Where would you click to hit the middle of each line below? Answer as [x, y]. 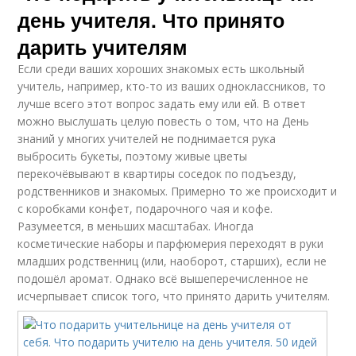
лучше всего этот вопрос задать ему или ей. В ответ [162, 104]
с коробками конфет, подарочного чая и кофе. [145, 209]
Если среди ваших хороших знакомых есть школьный [161, 69]
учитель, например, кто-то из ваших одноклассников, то [172, 87]
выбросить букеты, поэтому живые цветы [133, 157]
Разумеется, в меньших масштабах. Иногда [136, 226]
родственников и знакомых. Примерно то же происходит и [178, 192]
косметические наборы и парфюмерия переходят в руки [171, 244]
